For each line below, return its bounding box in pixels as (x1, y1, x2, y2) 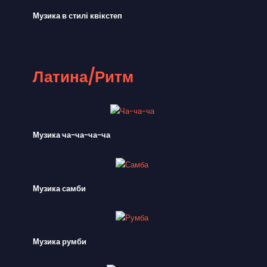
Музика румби (33, 236, 86, 248)
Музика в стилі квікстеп (33, 10, 122, 21)
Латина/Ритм (33, 66, 133, 88)
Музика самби (33, 182, 86, 194)
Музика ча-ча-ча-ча (33, 129, 110, 141)
